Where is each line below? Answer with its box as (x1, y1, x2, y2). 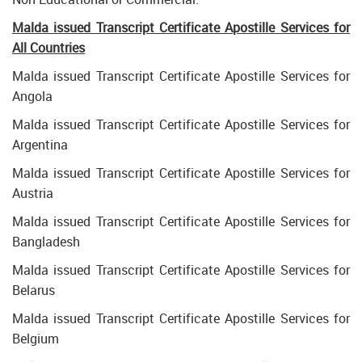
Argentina (12, 136, 68, 154)
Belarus (12, 281, 55, 299)
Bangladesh (12, 233, 80, 250)
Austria (12, 184, 53, 202)
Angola (12, 87, 53, 105)
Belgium (12, 330, 59, 347)
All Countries (12, 39, 85, 57)
